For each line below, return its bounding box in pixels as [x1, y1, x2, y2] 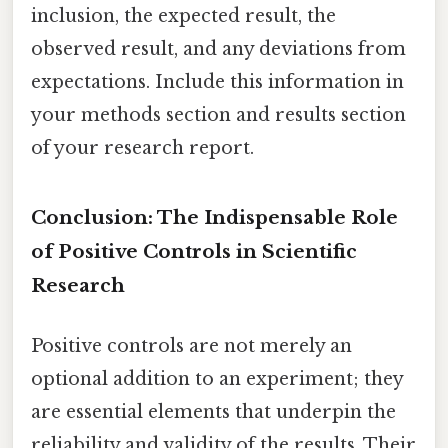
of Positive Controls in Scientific [31, 240, 357, 264]
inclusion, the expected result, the [31, 4, 336, 27]
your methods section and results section [31, 103, 406, 126]
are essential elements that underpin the [31, 400, 396, 423]
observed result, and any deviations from [31, 37, 406, 60]
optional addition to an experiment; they [31, 367, 403, 390]
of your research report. [31, 136, 254, 159]
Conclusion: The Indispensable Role [31, 206, 398, 230]
